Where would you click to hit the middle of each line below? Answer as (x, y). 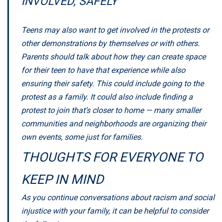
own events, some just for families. (82, 137)
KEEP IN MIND (62, 179)
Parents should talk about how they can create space (113, 56)
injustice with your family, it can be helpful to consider (115, 211)
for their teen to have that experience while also (103, 70)
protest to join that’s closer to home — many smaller (111, 110)
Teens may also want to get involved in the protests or (115, 30)
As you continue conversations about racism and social (118, 197)
